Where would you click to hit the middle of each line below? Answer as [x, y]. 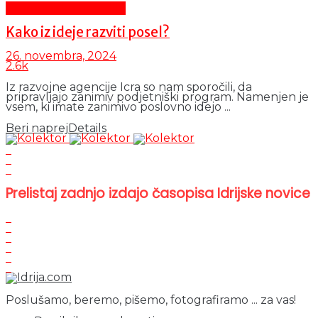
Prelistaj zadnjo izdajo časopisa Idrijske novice [158, 194]
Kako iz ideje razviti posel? [88, 32]
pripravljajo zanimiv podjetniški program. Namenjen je [157, 97]
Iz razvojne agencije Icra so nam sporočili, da [129, 87]
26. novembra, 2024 [61, 56]
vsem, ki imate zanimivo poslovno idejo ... [118, 107]
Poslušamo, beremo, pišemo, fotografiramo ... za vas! [151, 300]
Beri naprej [37, 128]
